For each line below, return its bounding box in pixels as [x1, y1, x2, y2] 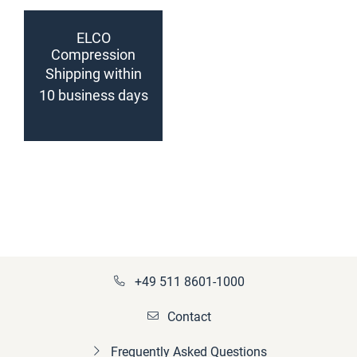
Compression [51, 46, 135, 63]
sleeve [73, 63, 114, 80]
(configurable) [49, 80, 138, 96]
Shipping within [45, 65, 142, 82]
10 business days [38, 87, 148, 104]
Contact [167, 309, 211, 324]
